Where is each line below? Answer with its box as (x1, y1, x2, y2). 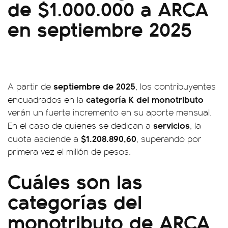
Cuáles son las (8, 166, 142, 195)
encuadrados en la (8, 93, 86, 105)
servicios (153, 119, 190, 131)
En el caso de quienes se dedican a (8, 119, 153, 131)
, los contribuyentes (135, 80, 216, 92)
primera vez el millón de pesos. (8, 145, 131, 157)
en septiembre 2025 (8, 14, 192, 43)
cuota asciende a (8, 132, 81, 145)
